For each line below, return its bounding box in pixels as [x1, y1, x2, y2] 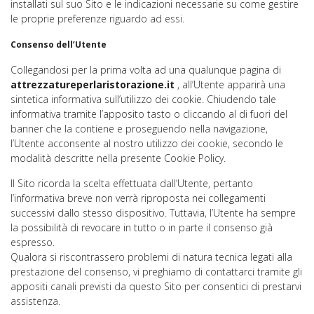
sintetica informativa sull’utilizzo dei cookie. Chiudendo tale [11, 93, 276, 106]
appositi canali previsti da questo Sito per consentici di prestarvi [11, 280, 301, 293]
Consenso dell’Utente [11, 39, 107, 50]
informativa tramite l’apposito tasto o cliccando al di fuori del [11, 107, 287, 121]
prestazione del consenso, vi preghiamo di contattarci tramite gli [11, 265, 302, 278]
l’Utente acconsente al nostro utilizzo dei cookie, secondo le [11, 137, 283, 150]
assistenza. [11, 294, 60, 308]
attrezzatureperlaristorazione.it [11, 78, 175, 91]
